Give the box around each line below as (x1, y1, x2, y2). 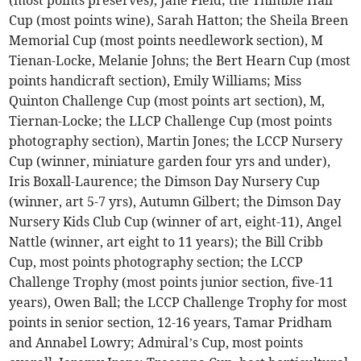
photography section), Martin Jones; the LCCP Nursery (9, 133, 343, 150)
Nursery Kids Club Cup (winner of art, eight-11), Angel (9, 214, 342, 230)
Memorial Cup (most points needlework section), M (9, 32, 324, 49)
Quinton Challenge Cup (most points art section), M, (9, 93, 326, 110)
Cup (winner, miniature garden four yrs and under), (9, 153, 331, 170)
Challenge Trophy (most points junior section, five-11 (9, 274, 334, 291)
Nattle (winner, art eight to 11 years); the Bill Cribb (9, 234, 324, 251)
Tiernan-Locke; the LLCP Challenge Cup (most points (9, 113, 333, 130)
